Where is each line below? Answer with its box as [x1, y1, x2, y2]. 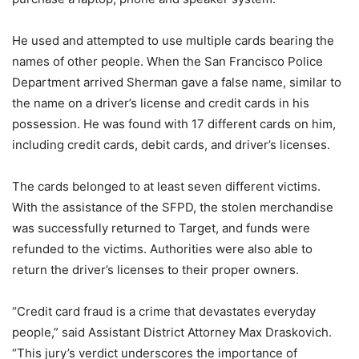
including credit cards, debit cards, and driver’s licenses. [12, 137, 330, 153]
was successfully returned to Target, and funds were [12, 220, 310, 236]
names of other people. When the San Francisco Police [12, 54, 323, 70]
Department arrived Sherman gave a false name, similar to [12, 75, 341, 91]
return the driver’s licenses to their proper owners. [12, 262, 299, 278]
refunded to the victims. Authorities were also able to [12, 241, 313, 257]
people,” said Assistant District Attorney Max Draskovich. [12, 325, 332, 341]
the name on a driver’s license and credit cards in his [12, 95, 309, 111]
